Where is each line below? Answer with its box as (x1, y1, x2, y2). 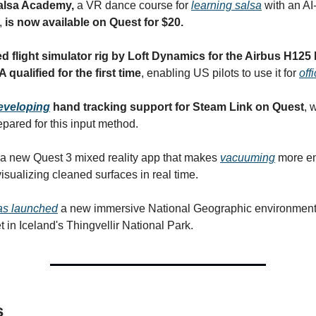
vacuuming (220, 152, 275, 164)
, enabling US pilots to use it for (141, 67, 299, 79)
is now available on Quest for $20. (5, 16, 183, 28)
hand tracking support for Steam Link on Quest (50, 101, 304, 113)
